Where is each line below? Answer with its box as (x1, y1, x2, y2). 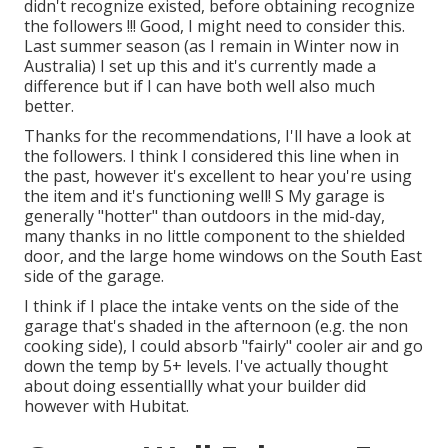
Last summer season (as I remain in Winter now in (24, 35, 399, 58)
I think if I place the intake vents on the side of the (24, 295, 399, 318)
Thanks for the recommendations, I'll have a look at (24, 125, 411, 148)
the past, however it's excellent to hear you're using (24, 165, 412, 188)
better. (24, 95, 74, 118)
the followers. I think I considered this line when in (24, 145, 399, 168)
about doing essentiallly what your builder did (24, 375, 366, 398)
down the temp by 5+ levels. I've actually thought (24, 355, 388, 378)
